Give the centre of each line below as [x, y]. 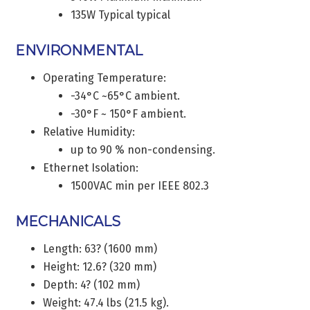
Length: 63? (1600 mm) [100, 248]
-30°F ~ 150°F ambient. [129, 113]
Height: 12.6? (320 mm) [100, 266]
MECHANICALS [68, 221]
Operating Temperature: [105, 77]
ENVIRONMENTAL [79, 50]
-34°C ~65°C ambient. [126, 95]
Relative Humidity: [89, 131]
